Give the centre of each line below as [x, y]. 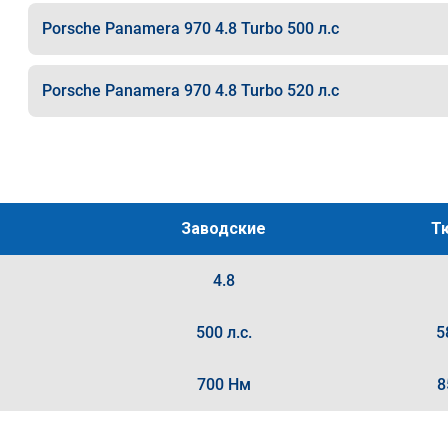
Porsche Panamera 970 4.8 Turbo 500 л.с [190, 28]
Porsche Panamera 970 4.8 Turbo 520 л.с [190, 90]
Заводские [224, 228]
